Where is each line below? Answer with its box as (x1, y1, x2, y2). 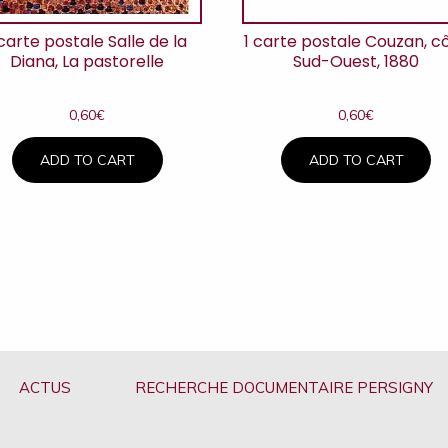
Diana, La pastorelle (10, 50, 165, 74)
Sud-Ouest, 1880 (293, 50, 420, 74)
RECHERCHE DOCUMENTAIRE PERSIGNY (134, 378, 433, 398)
